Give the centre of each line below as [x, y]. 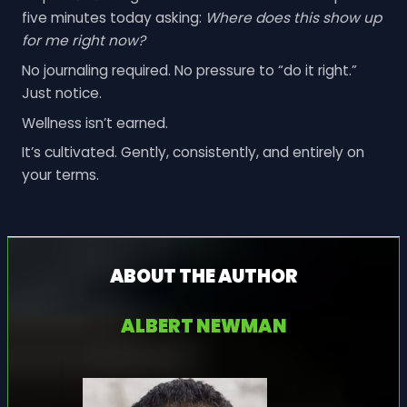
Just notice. [61, 93]
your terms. [60, 175]
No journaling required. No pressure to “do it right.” [189, 70]
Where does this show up [293, 18]
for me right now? [83, 41]
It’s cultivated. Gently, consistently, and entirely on [193, 153]
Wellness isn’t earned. [94, 123]
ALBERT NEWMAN [203, 326]
